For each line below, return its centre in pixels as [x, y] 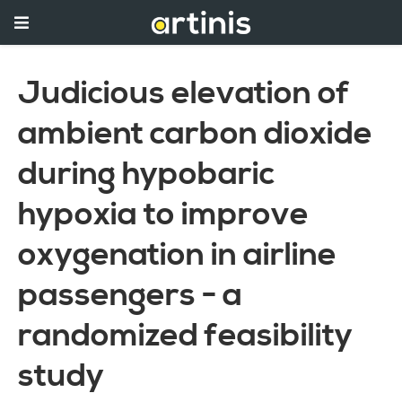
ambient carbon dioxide [195, 134]
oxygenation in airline [177, 255]
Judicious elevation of [184, 94]
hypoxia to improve [163, 215]
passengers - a [130, 296]
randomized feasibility [185, 336]
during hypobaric [146, 175]
